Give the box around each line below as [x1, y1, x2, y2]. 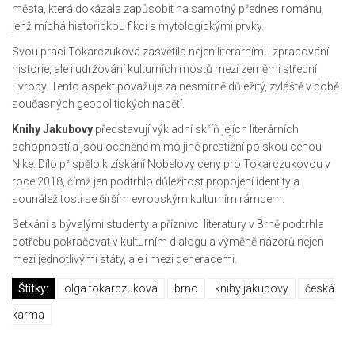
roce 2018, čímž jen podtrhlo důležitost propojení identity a [12, 175, 300, 189]
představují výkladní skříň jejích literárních [93, 123, 299, 136]
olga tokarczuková [64, 282, 158, 296]
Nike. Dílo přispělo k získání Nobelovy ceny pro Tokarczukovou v [12, 158, 330, 171]
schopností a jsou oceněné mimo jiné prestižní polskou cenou [12, 140, 322, 154]
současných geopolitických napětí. [12, 97, 185, 111]
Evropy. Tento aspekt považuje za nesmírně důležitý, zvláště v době [12, 80, 339, 94]
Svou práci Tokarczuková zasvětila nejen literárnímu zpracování [12, 45, 329, 59]
